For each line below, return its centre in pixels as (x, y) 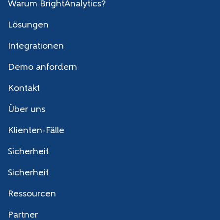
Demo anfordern (42, 67)
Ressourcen (32, 194)
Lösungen (28, 25)
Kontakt (24, 88)
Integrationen (36, 46)
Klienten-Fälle (36, 131)
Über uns (27, 110)
